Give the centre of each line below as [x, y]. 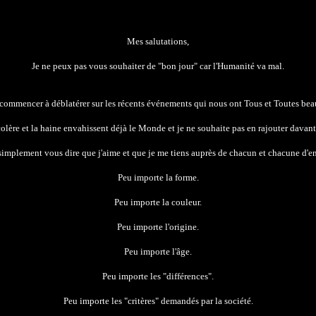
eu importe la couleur [159, 202]
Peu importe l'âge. [158, 251]
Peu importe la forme [157, 177]
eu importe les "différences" [159, 276]
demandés [180, 301]
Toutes [286, 103]
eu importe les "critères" [114, 301]
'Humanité [236, 66]
